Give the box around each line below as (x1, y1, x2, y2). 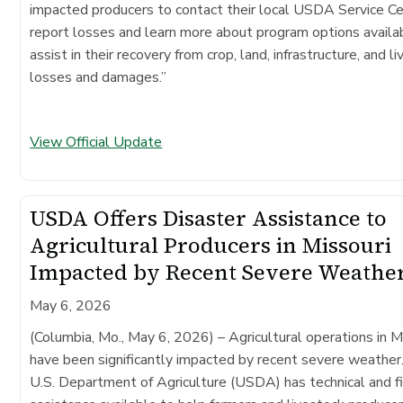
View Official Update (30, 131, 163, 152)
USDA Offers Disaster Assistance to (30, 202, 388, 233)
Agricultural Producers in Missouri (30, 229, 392, 260)
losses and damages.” (30, 67, 182, 87)
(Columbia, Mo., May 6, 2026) (30, 327, 215, 347)
